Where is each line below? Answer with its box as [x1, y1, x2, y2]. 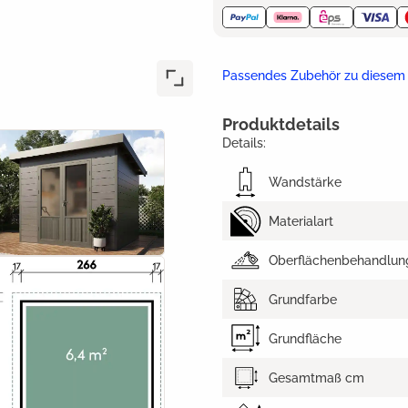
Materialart [269, 213, 333, 229]
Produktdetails [222, 115, 340, 135]
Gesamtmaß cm [269, 370, 364, 385]
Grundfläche [269, 331, 342, 346]
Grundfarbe [269, 291, 337, 307]
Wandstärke [269, 174, 342, 189]
